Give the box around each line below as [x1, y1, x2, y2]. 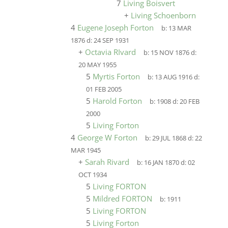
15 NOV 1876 [151, 48, 190, 57]
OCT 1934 [78, 170, 107, 179]
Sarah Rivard [84, 157, 129, 167]
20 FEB [180, 97, 200, 106]
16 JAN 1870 [144, 158, 180, 167]
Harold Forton [92, 96, 142, 106]
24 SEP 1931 [93, 36, 129, 45]
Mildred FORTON [92, 193, 152, 204]
